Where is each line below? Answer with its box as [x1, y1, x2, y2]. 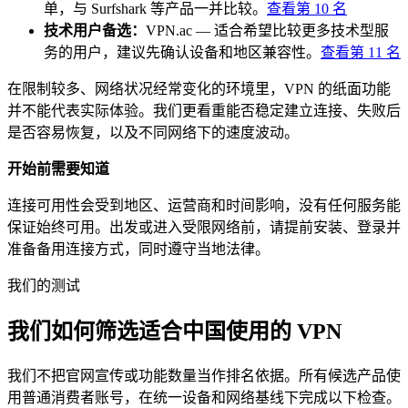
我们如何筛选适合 [7, 319, 182, 343]
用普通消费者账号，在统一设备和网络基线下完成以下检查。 [7, 389, 401, 405]
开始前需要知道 [7, 160, 109, 177]
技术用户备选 [44, 22, 131, 38]
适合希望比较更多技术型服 [214, 22, 389, 38]
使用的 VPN [226, 319, 342, 343]
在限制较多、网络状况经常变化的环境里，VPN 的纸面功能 [7, 80, 391, 97]
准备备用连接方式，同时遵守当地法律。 [7, 240, 270, 257]
